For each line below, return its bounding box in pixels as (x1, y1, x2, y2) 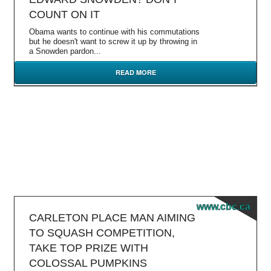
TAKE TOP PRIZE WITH (29, 242, 148, 254)
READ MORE (115, 68, 156, 77)
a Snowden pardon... (29, 47, 101, 56)
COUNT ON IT (29, 8, 100, 21)
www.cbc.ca (197, 201, 250, 212)
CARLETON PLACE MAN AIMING (29, 212, 195, 224)
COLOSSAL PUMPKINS (29, 257, 147, 269)
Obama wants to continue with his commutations (29, 27, 200, 36)
